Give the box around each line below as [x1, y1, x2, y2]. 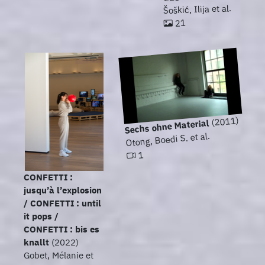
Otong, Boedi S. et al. [125, 130, 211, 149]
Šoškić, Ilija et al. [163, 2, 232, 17]
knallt [24, 237, 49, 248]
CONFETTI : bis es [24, 224, 99, 235]
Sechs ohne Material [124, 117, 210, 136]
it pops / [24, 211, 59, 222]
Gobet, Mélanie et [24, 250, 93, 261]
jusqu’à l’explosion [24, 185, 102, 196]
